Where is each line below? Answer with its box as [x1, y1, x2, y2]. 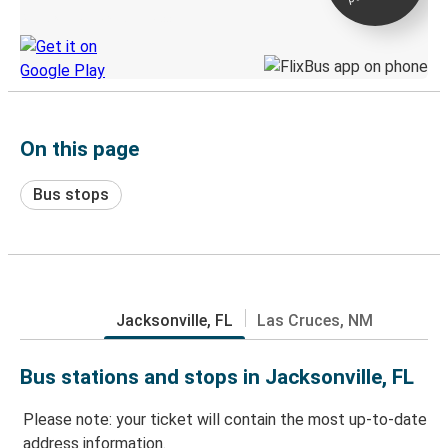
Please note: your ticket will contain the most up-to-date [23, 410, 427, 430]
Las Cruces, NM [256, 310, 373, 330]
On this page [20, 136, 139, 161]
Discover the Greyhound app [20, 11, 171, 26]
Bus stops [33, 184, 109, 204]
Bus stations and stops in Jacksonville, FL [20, 364, 414, 389]
